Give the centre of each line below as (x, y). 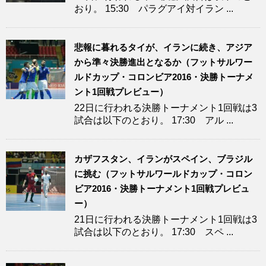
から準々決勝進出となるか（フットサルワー (163, 62)
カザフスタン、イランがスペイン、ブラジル (163, 159)
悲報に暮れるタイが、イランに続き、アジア (163, 47)
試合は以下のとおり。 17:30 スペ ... (154, 232)
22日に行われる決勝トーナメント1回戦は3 (166, 108)
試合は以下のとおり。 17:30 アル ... (154, 121)
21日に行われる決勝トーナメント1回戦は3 (166, 220)
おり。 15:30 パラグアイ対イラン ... (154, 9)
